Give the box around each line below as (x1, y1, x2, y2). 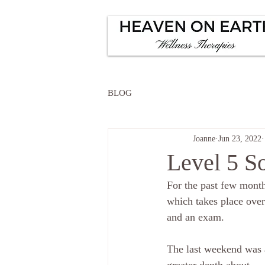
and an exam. (167, 211, 224, 223)
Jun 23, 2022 (218, 134, 261, 143)
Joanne (193, 134, 215, 143)
